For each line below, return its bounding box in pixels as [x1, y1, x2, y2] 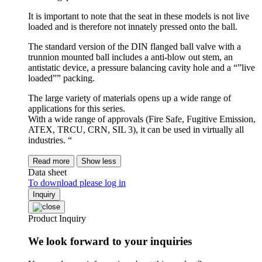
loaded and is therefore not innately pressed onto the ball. [28, 22, 237, 32]
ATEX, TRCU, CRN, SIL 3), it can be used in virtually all [28, 125, 244, 135]
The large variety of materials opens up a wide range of [28, 93, 231, 104]
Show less [81, 157, 116, 166]
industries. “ [28, 135, 72, 146]
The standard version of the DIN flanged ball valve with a [28, 42, 241, 52]
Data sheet [28, 167, 67, 178]
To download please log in [28, 178, 126, 188]
